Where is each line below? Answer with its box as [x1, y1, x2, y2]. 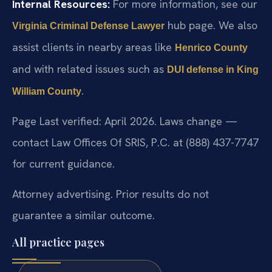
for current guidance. [12, 157, 115, 171]
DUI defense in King [167, 64, 259, 75]
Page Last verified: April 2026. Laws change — [12, 114, 237, 129]
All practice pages [12, 235, 104, 250]
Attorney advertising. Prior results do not [12, 186, 209, 201]
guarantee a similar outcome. [12, 208, 155, 222]
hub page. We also [165, 18, 257, 33]
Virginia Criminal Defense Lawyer [12, 21, 165, 32]
